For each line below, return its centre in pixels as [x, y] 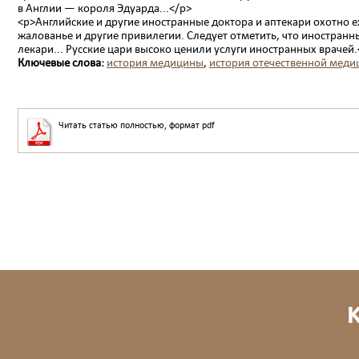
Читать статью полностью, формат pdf [137, 125]
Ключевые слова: [62, 62]
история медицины [155, 62]
